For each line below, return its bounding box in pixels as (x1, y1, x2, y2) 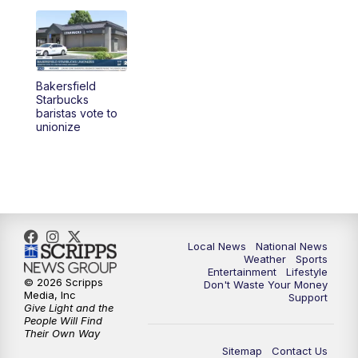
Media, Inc (24, 288, 76, 301)
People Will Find (24, 313, 102, 327)
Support (288, 291, 328, 304)
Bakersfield (35, 79, 96, 93)
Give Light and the (24, 300, 113, 314)
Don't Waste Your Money (204, 278, 328, 292)
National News (256, 240, 328, 253)
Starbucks (35, 93, 89, 107)
